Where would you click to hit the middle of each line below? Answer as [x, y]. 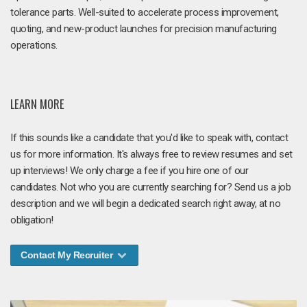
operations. [34, 45]
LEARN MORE [37, 103]
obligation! [32, 220]
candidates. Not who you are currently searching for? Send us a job [150, 187]
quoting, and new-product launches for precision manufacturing [144, 29]
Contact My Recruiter [68, 255]
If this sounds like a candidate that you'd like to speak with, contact [149, 137]
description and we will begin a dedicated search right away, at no [145, 203]
